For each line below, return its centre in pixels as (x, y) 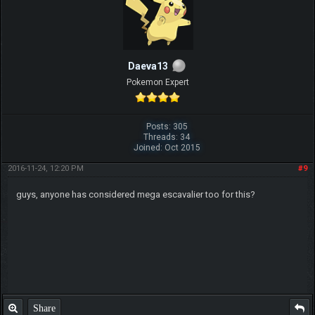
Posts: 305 (167, 127)
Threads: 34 (167, 137)
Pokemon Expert (157, 83)
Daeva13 (148, 66)
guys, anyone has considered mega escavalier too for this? (135, 195)
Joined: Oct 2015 (167, 148)
